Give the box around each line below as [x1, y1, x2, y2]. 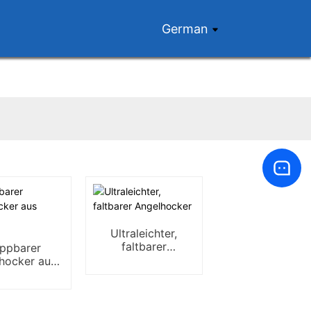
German [162, 21, 209, 36]
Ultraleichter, [110, 226, 178, 240]
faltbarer [121, 239, 167, 253]
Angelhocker [110, 253, 177, 267]
